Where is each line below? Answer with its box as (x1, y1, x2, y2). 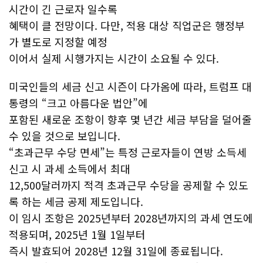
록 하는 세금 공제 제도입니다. (9, 194, 143, 209)
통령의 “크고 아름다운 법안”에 (9, 95, 148, 110)
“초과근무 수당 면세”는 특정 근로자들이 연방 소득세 (9, 144, 247, 160)
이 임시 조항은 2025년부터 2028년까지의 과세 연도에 (9, 210, 253, 225)
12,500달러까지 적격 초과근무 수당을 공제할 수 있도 (9, 177, 248, 193)
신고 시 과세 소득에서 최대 (9, 161, 130, 176)
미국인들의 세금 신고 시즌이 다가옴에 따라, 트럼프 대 (9, 79, 252, 94)
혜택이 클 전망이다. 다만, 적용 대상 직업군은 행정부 (9, 18, 245, 33)
